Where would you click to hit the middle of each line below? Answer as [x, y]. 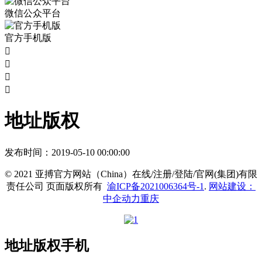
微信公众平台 [33, 13]
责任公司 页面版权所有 [57, 186]
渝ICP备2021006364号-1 [156, 186]
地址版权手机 [47, 246]
